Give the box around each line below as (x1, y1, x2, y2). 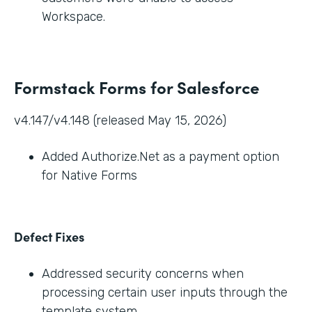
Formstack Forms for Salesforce (14, 75, 260, 99)
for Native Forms (42, 168, 137, 184)
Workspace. (42, 9, 105, 25)
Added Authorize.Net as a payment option (42, 149, 279, 165)
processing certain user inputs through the (42, 285, 288, 301)
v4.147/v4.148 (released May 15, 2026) (14, 113, 226, 129)
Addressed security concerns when (42, 266, 244, 282)
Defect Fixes (14, 228, 84, 246)
